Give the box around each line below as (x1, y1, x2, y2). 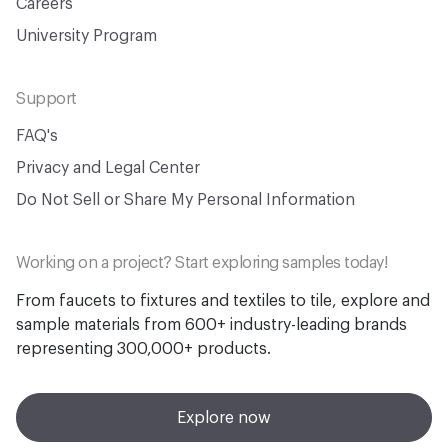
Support (16, 91, 77, 107)
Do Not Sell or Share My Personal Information (16, 192, 355, 208)
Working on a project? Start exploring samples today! (16, 255, 387, 271)
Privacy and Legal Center (16, 160, 200, 176)
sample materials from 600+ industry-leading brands (16, 317, 407, 333)
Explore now (177, 409, 271, 426)
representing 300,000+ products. (16, 341, 271, 357)
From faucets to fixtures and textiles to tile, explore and (16, 293, 430, 309)
